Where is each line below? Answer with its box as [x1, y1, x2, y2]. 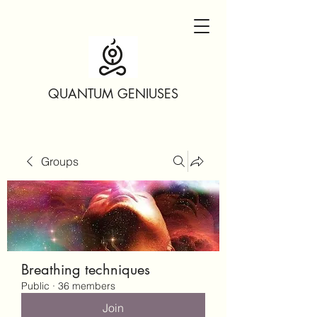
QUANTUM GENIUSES [48, 85, 178, 102]
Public [21, 279, 50, 292]
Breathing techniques [21, 260, 150, 279]
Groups [41, 154, 79, 168]
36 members [58, 279, 115, 292]
